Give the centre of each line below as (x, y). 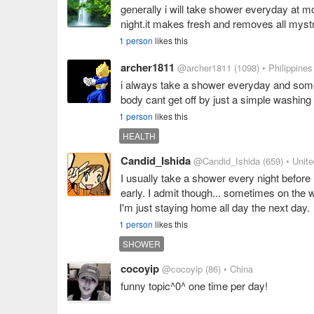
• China (238, 269)
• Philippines (287, 68)
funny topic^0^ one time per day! (194, 286)
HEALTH (139, 136)
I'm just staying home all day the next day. (214, 207)
